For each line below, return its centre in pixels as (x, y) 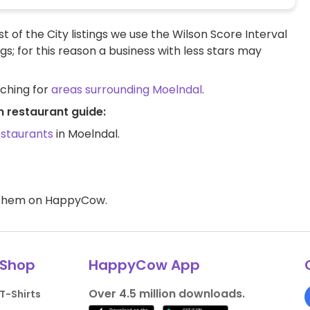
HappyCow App (144, 265)
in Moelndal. (86, 134)
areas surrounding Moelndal (127, 90)
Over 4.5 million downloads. (166, 294)
